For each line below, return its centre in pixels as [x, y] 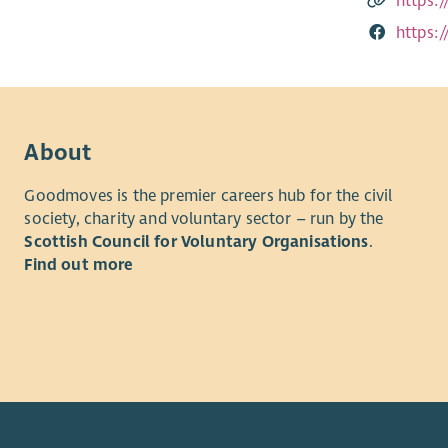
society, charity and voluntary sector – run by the [204, 219]
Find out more [79, 265]
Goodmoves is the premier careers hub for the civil [208, 196]
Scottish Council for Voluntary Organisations [196, 242]
